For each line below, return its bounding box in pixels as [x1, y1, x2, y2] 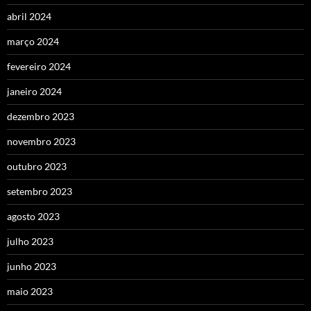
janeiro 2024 [7, 85, 62, 97]
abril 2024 [7, 10, 51, 22]
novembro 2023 [7, 135, 76, 147]
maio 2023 [7, 285, 53, 297]
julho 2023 [7, 235, 53, 247]
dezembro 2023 [7, 110, 74, 122]
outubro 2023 [7, 160, 67, 172]
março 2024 [7, 35, 59, 47]
